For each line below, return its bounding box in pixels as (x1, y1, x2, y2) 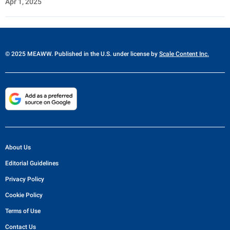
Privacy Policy (5, 175, 44, 183)
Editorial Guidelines (5, 159, 59, 167)
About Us (5, 143, 31, 151)
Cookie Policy (5, 191, 43, 199)
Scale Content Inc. (159, 50, 209, 58)
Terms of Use (5, 207, 41, 215)
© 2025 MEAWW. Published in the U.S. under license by (5, 50, 159, 58)
